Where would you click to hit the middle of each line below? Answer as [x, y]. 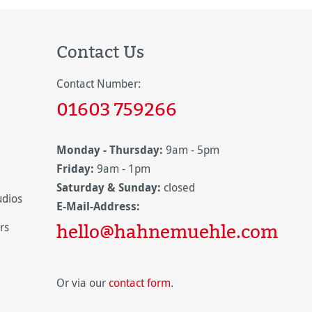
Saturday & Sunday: [109, 187]
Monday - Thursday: [110, 150]
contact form [140, 283]
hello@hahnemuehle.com [167, 231]
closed [178, 187]
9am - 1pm [124, 169]
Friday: [75, 169]
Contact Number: [99, 84]
